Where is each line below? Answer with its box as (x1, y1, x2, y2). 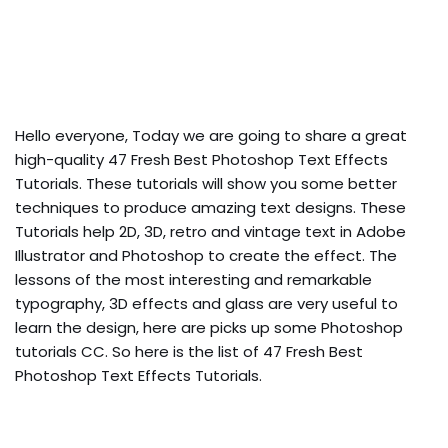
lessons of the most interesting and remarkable (15, 268, 372, 290)
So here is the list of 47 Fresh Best (108, 340, 363, 362)
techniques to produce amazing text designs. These (15, 196, 406, 218)
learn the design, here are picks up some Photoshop (15, 316, 403, 338)
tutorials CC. (15, 340, 108, 362)
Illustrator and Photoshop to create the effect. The (15, 244, 397, 266)
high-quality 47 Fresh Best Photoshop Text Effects (15, 148, 388, 170)
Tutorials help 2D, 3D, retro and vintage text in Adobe (15, 220, 406, 242)
